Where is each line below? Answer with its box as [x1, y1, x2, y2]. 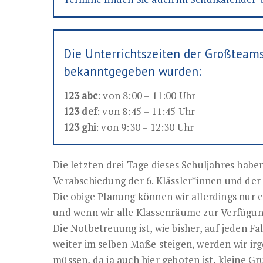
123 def [63, 104, 97, 119]
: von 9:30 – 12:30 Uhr [95, 120, 194, 134]
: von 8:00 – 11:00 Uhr [97, 89, 196, 103]
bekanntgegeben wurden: [63, 63, 201, 80]
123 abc [63, 89, 97, 103]
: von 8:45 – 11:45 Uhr [96, 104, 195, 119]
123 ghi [63, 120, 96, 134]
